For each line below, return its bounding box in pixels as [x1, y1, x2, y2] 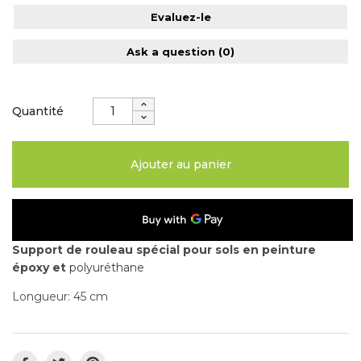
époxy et [12, 259, 66, 275]
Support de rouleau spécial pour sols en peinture [12, 242, 316, 257]
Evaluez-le [150, 10, 211, 23]
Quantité [12, 103, 64, 118]
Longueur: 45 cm [12, 288, 108, 304]
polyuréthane [66, 259, 144, 275]
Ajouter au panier [130, 156, 231, 172]
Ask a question [127, 44, 218, 58]
